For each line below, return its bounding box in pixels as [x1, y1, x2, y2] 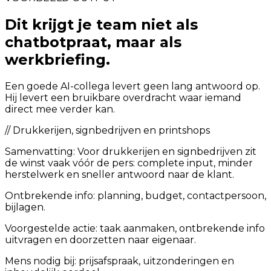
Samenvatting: [5, 146, 77, 157]
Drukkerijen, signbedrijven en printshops [13, 125, 210, 136]
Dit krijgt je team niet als [5, 16, 198, 34]
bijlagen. [5, 201, 45, 213]
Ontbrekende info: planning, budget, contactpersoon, [5, 190, 266, 201]
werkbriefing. [5, 51, 110, 69]
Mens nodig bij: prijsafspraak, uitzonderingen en [5, 255, 234, 267]
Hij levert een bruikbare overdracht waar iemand [5, 92, 241, 103]
